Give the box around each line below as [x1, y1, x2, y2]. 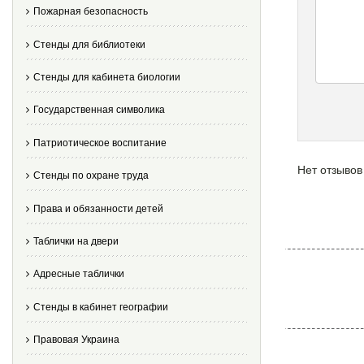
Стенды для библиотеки [33, 38, 145, 50]
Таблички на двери [33, 235, 119, 247]
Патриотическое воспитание [33, 136, 167, 149]
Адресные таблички [33, 268, 124, 280]
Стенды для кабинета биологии [33, 71, 180, 83]
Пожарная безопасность [33, 6, 148, 18]
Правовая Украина [33, 334, 119, 346]
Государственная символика [33, 104, 165, 116]
